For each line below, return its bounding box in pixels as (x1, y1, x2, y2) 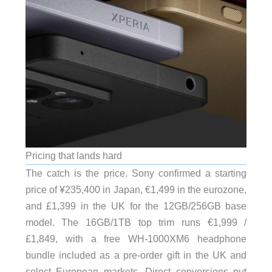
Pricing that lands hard (25, 150, 122, 161)
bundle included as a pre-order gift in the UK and (25, 250, 247, 261)
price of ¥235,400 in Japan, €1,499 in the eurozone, (25, 184, 247, 195)
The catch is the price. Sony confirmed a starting (25, 168, 247, 179)
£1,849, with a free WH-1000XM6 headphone (25, 233, 247, 245)
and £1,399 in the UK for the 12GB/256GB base (25, 200, 247, 212)
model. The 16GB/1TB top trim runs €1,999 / (25, 217, 247, 228)
